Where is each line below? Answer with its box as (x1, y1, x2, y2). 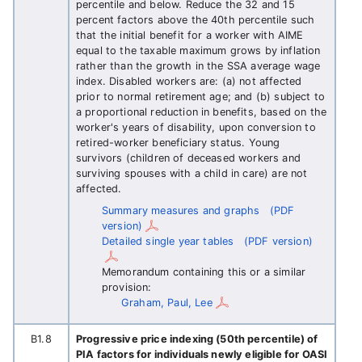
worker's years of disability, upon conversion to (76, 121, 316, 133)
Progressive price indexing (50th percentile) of (76, 333, 318, 345)
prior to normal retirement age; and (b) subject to (76, 90, 326, 103)
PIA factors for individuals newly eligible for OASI (76, 348, 328, 360)
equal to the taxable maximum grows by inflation (76, 44, 321, 57)
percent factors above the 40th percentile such (76, 14, 315, 26)
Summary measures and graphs (102, 204, 260, 217)
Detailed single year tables (102, 235, 234, 247)
